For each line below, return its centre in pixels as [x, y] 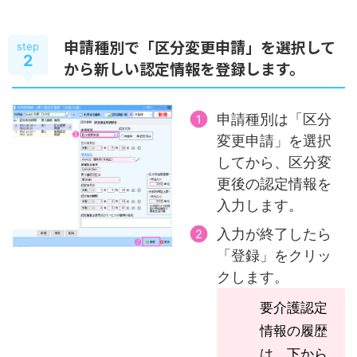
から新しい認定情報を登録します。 [184, 68]
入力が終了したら [274, 233]
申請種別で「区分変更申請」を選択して [200, 47]
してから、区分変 [274, 162]
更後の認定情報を [274, 183]
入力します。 [259, 205]
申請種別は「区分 [274, 119]
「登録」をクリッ [274, 255]
